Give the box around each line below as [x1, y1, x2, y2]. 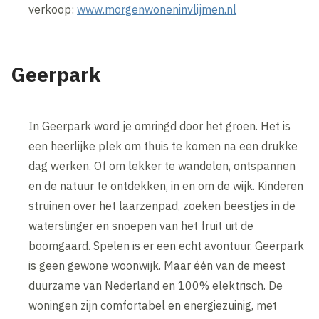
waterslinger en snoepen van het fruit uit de [28, 219, 254, 234]
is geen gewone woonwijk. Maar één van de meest [28, 258, 286, 273]
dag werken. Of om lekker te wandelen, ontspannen [28, 159, 296, 174]
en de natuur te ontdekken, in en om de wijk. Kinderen [28, 179, 304, 194]
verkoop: [28, 2, 78, 17]
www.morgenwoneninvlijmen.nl [77, 2, 237, 17]
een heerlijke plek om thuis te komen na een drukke [28, 139, 298, 154]
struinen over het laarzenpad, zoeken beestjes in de [28, 199, 296, 214]
